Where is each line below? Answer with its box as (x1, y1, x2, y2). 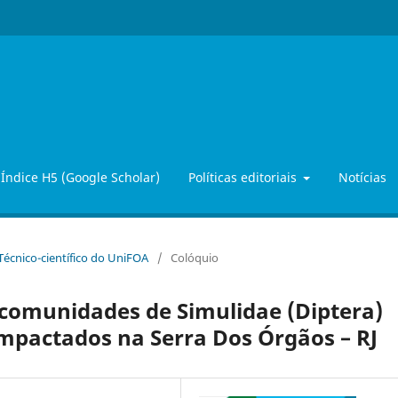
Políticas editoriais (187, 168, 300, 186)
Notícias (338, 168, 386, 186)
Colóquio (171, 249, 219, 266)
